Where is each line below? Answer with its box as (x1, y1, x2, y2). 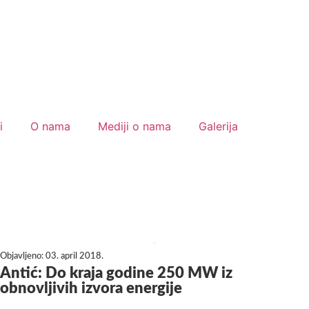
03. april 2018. (46, 252, 103, 261)
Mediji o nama (98, 119, 171, 134)
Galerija (199, 119, 238, 134)
